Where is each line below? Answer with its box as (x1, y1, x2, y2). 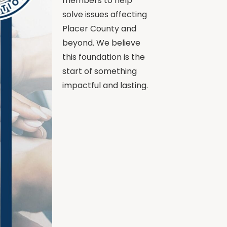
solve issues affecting (62, 8, 147, 20)
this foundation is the (62, 51, 145, 63)
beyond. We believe (62, 36, 140, 49)
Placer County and (62, 22, 136, 34)
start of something (62, 65, 137, 77)
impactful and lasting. (62, 79, 148, 91)
